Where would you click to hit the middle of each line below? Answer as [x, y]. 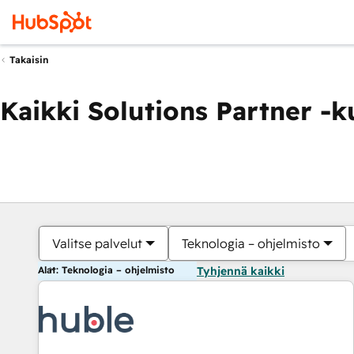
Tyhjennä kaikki [241, 271]
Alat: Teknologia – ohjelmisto [106, 270]
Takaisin [29, 60]
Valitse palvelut [97, 243]
